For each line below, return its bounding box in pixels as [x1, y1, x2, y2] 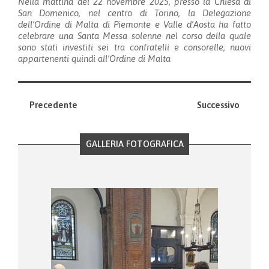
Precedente [29, 100, 77, 110]
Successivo [197, 100, 240, 110]
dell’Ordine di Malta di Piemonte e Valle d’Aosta [18, 19, 215, 29]
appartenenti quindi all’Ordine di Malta [18, 53, 171, 64]
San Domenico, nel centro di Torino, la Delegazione [18, 7, 251, 18]
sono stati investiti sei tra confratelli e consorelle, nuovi [18, 41, 251, 52]
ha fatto [219, 19, 252, 29]
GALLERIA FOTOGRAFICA [85, 139, 184, 150]
